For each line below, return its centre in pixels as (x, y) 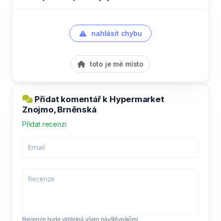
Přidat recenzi (44, 124)
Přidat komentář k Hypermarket (98, 99)
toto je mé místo (116, 64)
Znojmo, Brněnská (59, 109)
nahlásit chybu (116, 33)
